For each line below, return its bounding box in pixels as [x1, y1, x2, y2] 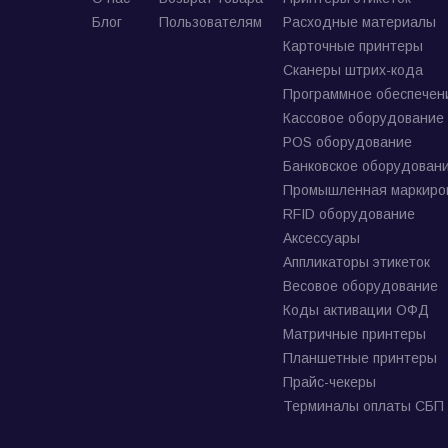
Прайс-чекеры [283, 374, 376, 390]
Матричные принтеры [283, 326, 426, 342]
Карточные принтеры [283, 38, 423, 54]
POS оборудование [283, 134, 412, 150]
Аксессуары [283, 230, 360, 246]
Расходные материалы [283, 14, 436, 30]
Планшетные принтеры [283, 350, 437, 366]
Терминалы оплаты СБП [283, 398, 444, 414]
